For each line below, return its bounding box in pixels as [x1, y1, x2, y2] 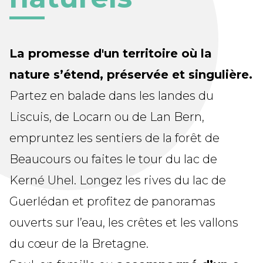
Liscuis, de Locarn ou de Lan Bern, [9, 110, 204, 124]
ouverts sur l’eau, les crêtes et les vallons [9, 215, 238, 230]
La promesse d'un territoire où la [9, 46, 212, 60]
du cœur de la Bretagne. [9, 237, 149, 251]
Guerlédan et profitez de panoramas [9, 194, 215, 208]
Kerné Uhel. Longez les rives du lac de [9, 173, 226, 187]
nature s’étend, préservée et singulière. [9, 68, 252, 82]
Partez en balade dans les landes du [9, 89, 214, 103]
